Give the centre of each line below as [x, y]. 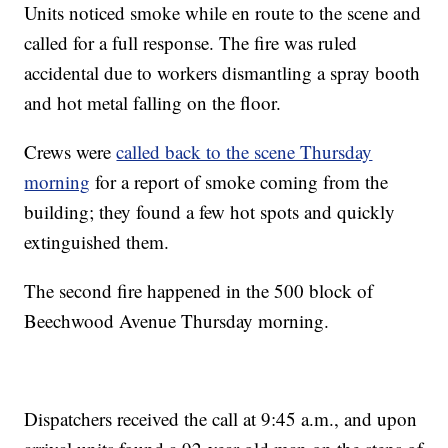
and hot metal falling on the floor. [153, 103]
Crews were [70, 152]
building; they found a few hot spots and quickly [210, 212]
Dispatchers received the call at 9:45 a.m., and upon [221, 419]
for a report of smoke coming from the [239, 182]
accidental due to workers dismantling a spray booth [222, 73]
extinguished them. [97, 242]
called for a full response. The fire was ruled [191, 43]
